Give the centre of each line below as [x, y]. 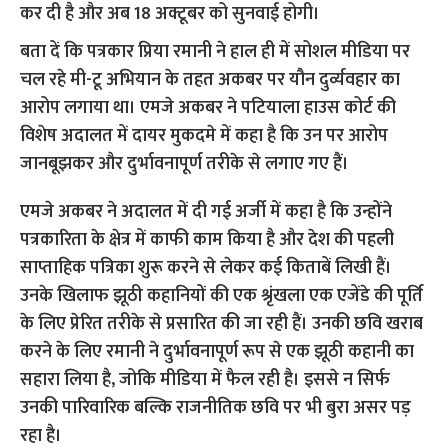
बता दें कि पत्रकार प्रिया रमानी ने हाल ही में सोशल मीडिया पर [215, 52]
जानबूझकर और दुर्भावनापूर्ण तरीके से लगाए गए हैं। [185, 164]
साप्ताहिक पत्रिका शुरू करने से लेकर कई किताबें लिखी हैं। [206, 268]
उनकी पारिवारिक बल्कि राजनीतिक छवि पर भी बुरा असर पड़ [216, 408]
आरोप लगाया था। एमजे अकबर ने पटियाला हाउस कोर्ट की [208, 108]
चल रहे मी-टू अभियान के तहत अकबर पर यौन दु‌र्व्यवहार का [210, 80]
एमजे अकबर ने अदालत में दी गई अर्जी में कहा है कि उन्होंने [206, 212]
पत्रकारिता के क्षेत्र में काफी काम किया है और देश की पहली [207, 240]
